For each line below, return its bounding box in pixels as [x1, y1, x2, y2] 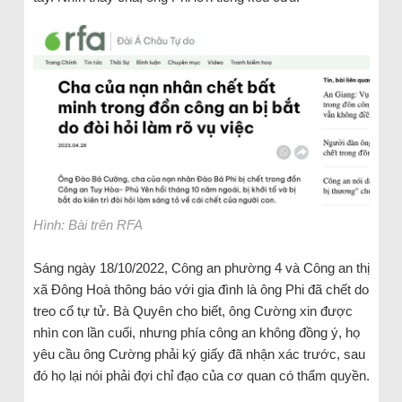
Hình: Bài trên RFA [32, 217, 143, 233]
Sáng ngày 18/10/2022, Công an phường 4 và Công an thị [32, 260, 370, 276]
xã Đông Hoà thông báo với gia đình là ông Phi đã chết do [32, 282, 369, 298]
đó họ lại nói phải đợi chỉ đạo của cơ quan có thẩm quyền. [32, 368, 370, 384]
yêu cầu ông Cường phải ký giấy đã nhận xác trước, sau [32, 346, 365, 363]
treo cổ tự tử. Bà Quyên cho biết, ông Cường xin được [32, 303, 353, 319]
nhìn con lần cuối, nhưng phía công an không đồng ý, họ [32, 325, 360, 341]
